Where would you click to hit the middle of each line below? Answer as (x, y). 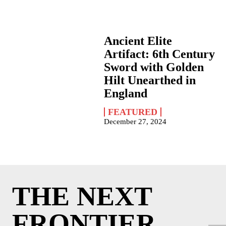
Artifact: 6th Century (160, 54)
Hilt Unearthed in (150, 80)
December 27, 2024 (135, 122)
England (126, 93)
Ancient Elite (138, 41)
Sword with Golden (154, 67)
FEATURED (133, 112)
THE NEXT (82, 196)
